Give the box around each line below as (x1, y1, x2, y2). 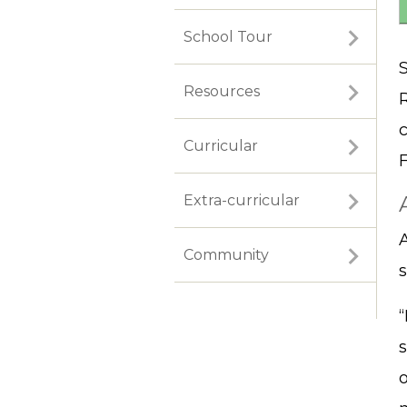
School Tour (184, 28, 273, 46)
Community (184, 246, 269, 264)
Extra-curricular (184, 192, 300, 210)
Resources (184, 83, 260, 101)
